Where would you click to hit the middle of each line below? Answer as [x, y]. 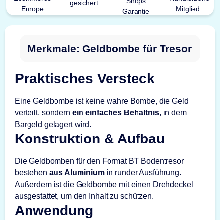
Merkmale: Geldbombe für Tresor [110, 48]
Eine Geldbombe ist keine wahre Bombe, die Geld [102, 101]
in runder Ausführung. [143, 173]
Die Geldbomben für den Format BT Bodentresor [99, 161]
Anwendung [54, 210]
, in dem [173, 112]
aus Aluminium [77, 173]
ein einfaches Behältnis [116, 112]
